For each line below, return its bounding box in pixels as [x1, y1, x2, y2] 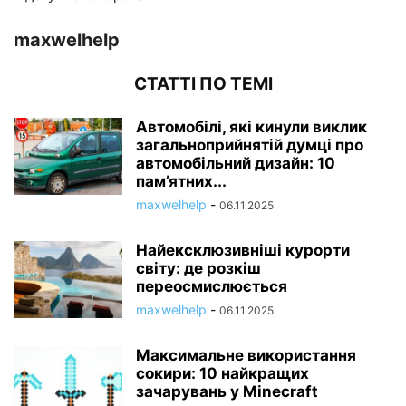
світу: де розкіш [136, 259, 261, 277]
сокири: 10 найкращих [136, 364, 309, 382]
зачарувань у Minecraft [136, 382, 318, 401]
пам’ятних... [136, 172, 227, 190]
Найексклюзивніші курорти [136, 241, 350, 259]
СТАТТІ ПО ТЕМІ [133, 73, 273, 94]
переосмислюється [136, 277, 287, 295]
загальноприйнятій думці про [136, 136, 363, 154]
